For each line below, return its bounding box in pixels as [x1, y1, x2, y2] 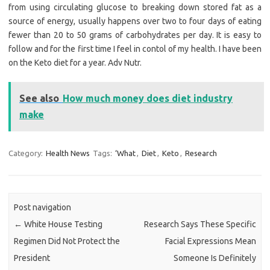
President [14, 253, 51, 263]
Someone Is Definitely [173, 253, 256, 263]
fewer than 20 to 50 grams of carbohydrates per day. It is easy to [8, 30, 262, 40]
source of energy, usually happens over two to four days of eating [8, 16, 262, 27]
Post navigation [14, 202, 72, 212]
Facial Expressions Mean [165, 236, 256, 246]
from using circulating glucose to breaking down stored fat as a [8, 2, 262, 13]
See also [19, 93, 59, 104]
